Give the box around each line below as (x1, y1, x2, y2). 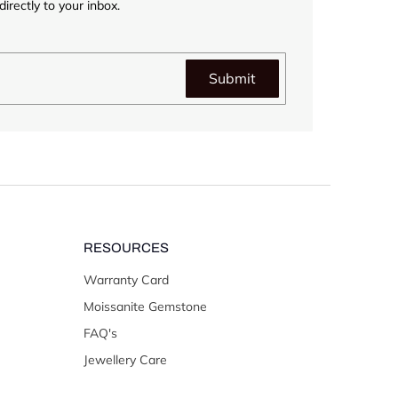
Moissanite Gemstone (84, 298, 207, 314)
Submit (209, 68, 256, 87)
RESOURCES (84, 240, 169, 255)
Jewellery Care (84, 351, 167, 368)
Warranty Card (84, 271, 169, 288)
